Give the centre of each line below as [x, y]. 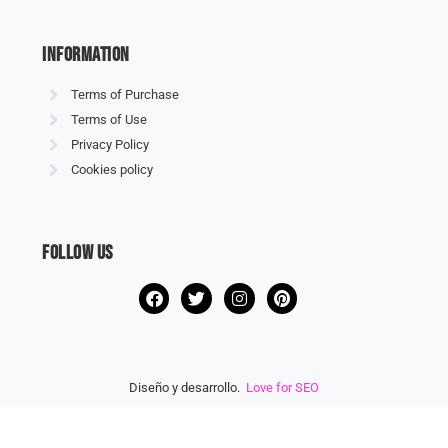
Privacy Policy [109, 145]
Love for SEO [282, 388]
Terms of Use [108, 120]
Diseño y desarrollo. [187, 388]
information [86, 55]
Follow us [77, 253]
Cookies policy [111, 170]
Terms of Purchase [124, 95]
